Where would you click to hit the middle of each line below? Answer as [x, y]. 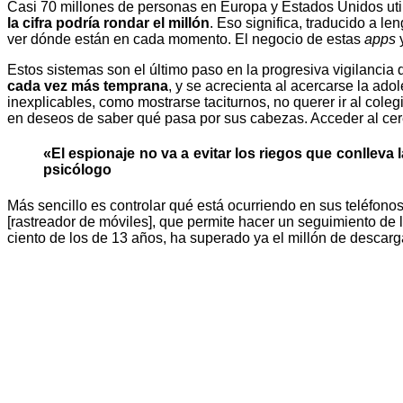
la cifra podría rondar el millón [108, 23]
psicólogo [77, 170]
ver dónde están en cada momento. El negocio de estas [186, 40]
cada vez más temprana [88, 86]
